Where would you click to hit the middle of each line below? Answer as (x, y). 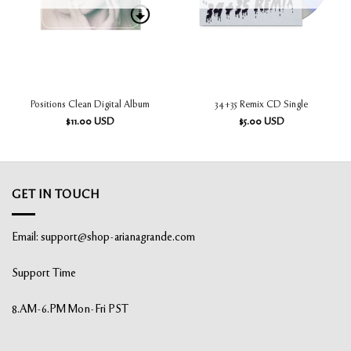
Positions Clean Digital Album (90, 105)
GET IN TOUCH (56, 195)
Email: (26, 238)
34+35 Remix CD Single (261, 105)
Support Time (44, 273)
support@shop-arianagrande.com (118, 238)
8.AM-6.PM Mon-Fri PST (70, 309)
